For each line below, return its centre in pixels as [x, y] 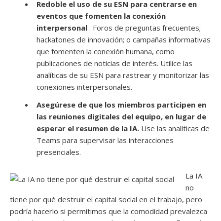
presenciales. [59, 152]
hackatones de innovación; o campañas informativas [124, 39]
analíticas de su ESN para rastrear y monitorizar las [123, 75]
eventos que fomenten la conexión [101, 16]
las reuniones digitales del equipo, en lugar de [121, 116]
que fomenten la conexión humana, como [106, 51]
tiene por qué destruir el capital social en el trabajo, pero [106, 199]
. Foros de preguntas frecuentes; [144, 27]
